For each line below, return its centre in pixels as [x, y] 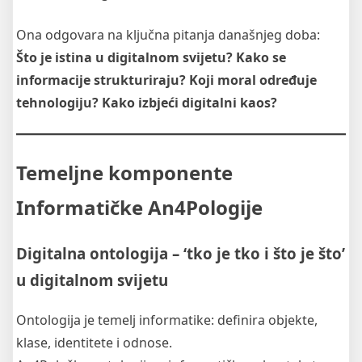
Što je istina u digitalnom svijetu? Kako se [151, 57]
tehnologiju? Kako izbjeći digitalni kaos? [147, 102]
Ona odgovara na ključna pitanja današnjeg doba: [168, 34]
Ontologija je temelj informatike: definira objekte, [167, 320]
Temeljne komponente [124, 172]
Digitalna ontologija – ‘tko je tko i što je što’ [181, 254]
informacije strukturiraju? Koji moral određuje [166, 80]
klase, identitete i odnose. [94, 343]
